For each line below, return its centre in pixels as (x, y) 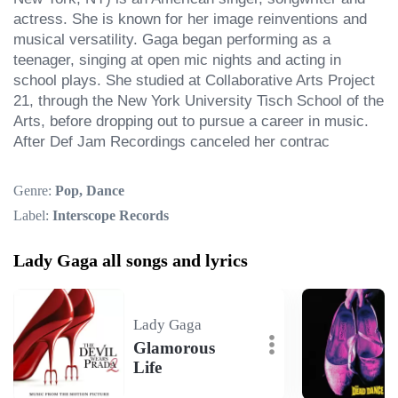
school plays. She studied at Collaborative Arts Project (194, 80)
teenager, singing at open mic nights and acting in (177, 60)
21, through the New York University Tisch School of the (199, 101)
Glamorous (174, 347)
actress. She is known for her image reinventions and (190, 19)
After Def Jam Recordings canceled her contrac (171, 142)
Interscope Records (109, 215)
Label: (31, 215)
